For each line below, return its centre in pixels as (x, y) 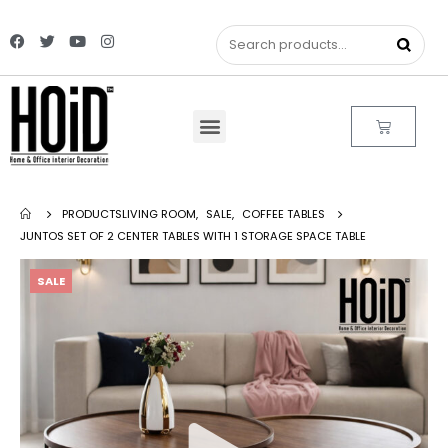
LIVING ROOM (159, 214)
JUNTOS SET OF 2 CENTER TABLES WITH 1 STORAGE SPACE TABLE (193, 236)
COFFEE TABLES (283, 214)
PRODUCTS (92, 214)
